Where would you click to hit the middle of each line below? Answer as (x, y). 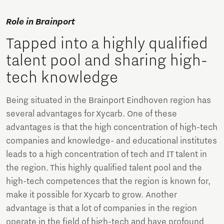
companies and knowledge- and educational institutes (111, 141)
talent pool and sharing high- (107, 60)
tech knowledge (64, 77)
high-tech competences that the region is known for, (108, 181)
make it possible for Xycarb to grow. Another (91, 195)
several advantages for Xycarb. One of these (91, 114)
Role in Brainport (40, 22)
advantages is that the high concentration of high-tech (112, 127)
